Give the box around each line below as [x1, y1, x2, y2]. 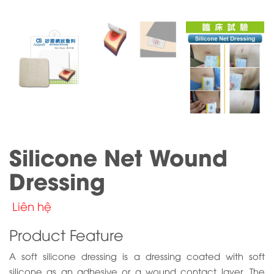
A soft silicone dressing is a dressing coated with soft [9, 250, 265, 262]
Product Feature [9, 224, 124, 245]
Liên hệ [12, 198, 51, 214]
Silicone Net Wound [9, 140, 228, 173]
